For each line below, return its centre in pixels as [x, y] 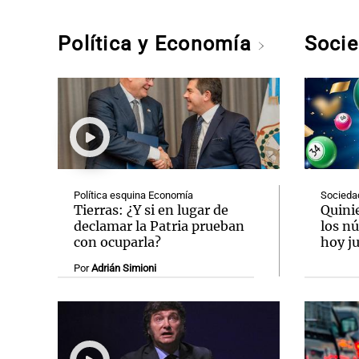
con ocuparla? [117, 242]
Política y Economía [158, 44]
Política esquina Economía [133, 195]
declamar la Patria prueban [159, 226]
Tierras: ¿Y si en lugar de [151, 210]
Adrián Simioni [124, 268]
